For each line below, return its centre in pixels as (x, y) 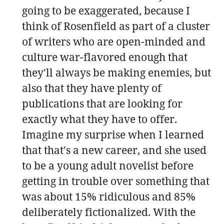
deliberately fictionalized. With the (109, 212)
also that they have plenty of (92, 88)
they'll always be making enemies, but (116, 72)
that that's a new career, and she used (114, 150)
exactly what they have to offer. (99, 119)
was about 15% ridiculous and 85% (109, 196)
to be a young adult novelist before (108, 165)
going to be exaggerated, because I (106, 10)
